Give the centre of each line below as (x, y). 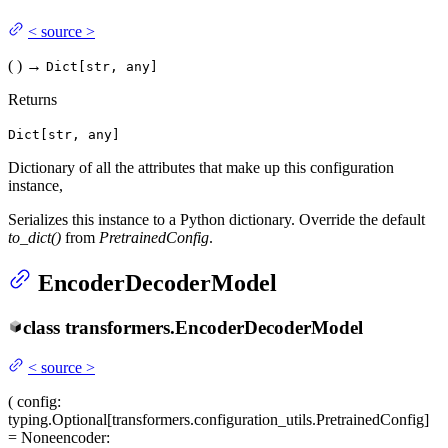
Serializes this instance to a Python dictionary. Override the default (216, 219)
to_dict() (34, 237)
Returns (32, 99)
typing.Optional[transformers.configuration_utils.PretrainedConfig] (218, 420)
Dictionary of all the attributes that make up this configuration (201, 167)
